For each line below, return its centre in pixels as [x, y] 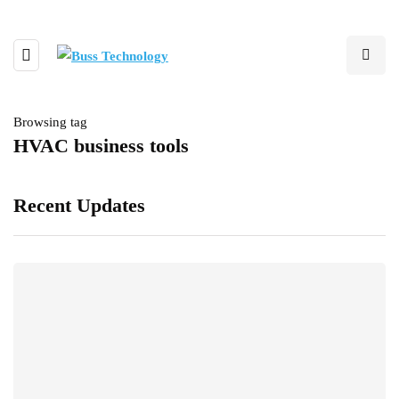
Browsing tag [50, 122]
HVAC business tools [101, 146]
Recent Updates [79, 205]
